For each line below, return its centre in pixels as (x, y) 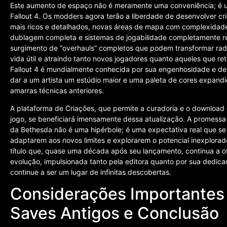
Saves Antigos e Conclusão (115, 213)
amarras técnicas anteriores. (57, 90)
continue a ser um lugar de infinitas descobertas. (91, 172)
